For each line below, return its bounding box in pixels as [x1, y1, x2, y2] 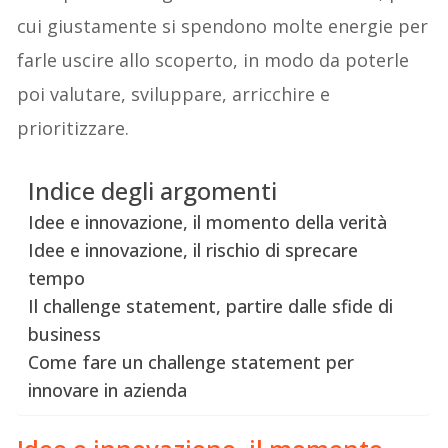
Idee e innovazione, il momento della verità [28, 209, 388, 234]
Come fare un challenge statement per [28, 349, 355, 374]
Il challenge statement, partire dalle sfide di [28, 293, 394, 318]
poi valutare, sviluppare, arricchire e [17, 81, 331, 106]
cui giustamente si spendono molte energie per [17, 13, 429, 38]
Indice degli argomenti [28, 173, 278, 207]
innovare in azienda [28, 377, 188, 402]
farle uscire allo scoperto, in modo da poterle [17, 47, 410, 72]
